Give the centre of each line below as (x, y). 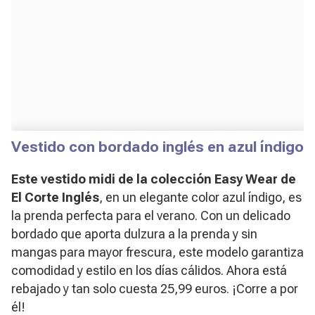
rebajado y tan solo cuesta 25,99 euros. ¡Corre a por (155, 288)
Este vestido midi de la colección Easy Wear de (154, 179)
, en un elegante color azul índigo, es (200, 197)
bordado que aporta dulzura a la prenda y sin (134, 233)
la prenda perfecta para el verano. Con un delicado (151, 215)
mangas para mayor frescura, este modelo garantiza (157, 252)
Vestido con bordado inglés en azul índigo (157, 146)
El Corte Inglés (55, 197)
